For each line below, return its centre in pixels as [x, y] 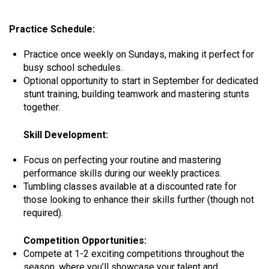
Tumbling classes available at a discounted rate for [130, 187]
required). [43, 213]
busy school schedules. [73, 68]
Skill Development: [65, 135]
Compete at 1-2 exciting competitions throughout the [134, 254]
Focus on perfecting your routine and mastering [122, 160]
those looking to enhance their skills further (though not [139, 200]
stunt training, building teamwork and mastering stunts [136, 94]
